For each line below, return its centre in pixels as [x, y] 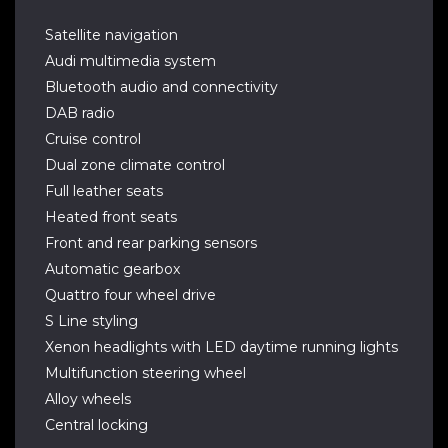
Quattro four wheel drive [130, 295]
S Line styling [91, 321]
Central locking [96, 425]
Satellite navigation [111, 35]
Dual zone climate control [135, 165]
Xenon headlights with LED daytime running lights [221, 347]
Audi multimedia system [130, 61]
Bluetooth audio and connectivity [161, 87]
